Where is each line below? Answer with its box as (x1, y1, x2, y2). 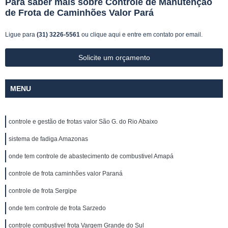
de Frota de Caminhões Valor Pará (5, 8, 154, 18)
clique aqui (90, 31, 121, 38)
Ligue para (5, 31, 37, 38)
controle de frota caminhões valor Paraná (9, 170, 123, 177)
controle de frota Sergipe (9, 187, 77, 194)
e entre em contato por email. (121, 31, 203, 38)
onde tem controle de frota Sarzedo (9, 205, 106, 212)
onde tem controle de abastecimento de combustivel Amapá (9, 153, 174, 160)
